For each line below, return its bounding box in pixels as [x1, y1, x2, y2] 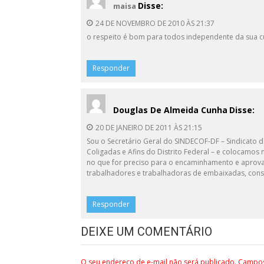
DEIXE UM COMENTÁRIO [81, 225, 212, 239]
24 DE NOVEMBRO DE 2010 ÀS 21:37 [95, 18, 214, 28]
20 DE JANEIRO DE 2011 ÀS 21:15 [95, 123, 202, 133]
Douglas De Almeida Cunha [113, 104, 227, 115]
